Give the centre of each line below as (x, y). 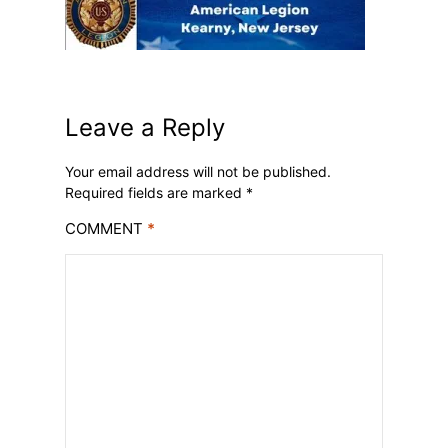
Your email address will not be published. (198, 171)
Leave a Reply (145, 127)
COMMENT (106, 228)
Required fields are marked (155, 192)
